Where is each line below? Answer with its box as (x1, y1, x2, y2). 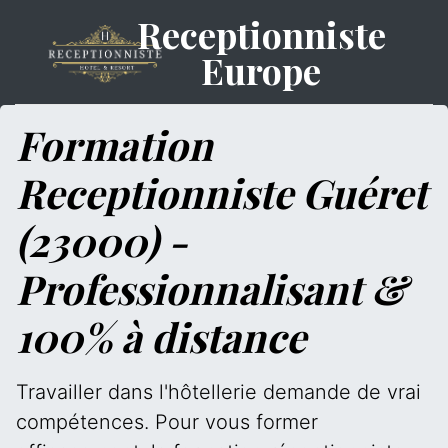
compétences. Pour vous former (16, 410, 318, 434)
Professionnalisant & (16, 262, 407, 315)
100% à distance (16, 310, 306, 363)
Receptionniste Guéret (16, 166, 427, 219)
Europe (201, 46, 322, 94)
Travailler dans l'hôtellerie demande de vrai (16, 380, 421, 404)
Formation (16, 118, 213, 171)
